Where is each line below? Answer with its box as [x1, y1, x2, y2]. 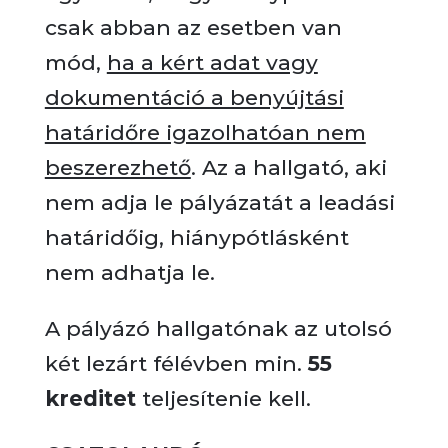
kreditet [44, 386, 136, 411]
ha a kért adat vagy [106, 50, 318, 75]
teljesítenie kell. [135, 386, 311, 411]
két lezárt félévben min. [44, 351, 308, 376]
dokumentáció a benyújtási [44, 85, 344, 110]
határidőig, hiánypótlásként [44, 225, 349, 250]
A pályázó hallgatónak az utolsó [44, 316, 392, 341]
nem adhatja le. [44, 260, 215, 285]
